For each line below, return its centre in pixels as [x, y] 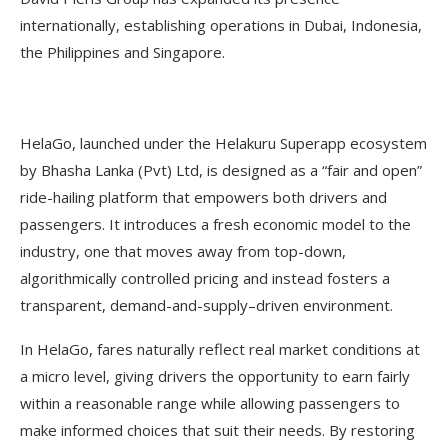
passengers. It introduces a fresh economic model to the [215, 223]
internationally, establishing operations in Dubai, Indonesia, [221, 24]
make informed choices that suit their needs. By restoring [217, 429]
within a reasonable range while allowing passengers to [210, 402]
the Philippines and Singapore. [124, 51]
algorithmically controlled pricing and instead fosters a [205, 277]
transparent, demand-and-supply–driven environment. [206, 304]
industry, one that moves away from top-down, [183, 250]
